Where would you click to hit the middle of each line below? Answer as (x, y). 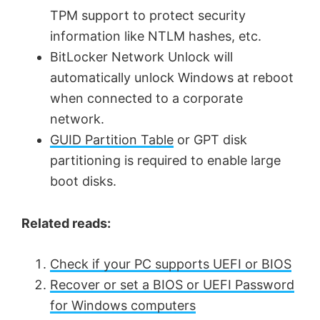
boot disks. (83, 181)
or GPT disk (210, 140)
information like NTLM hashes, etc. (156, 36)
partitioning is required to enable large (165, 161)
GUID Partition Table (112, 140)
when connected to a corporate (146, 99)
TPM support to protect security (148, 16)
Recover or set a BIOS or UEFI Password (172, 285)
